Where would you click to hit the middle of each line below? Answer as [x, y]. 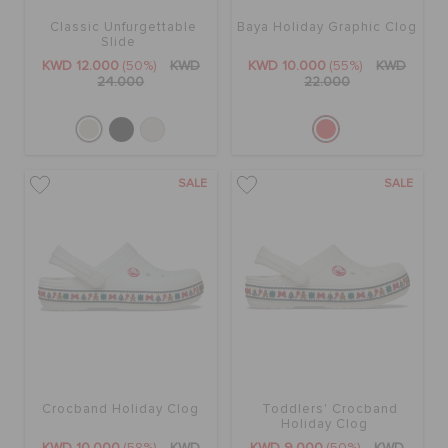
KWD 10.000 [287, 66]
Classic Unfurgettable [123, 28]
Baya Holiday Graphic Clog [327, 28]
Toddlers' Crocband [329, 410]
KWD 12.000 [80, 66]
